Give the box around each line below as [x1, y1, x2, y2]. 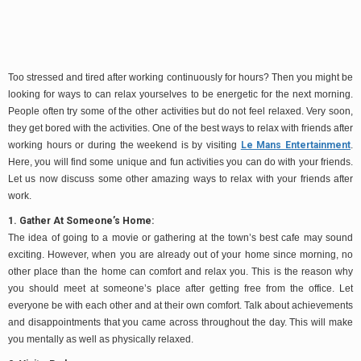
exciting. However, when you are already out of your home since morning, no [8, 248, 353, 260]
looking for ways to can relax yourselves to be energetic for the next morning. [8, 88, 353, 100]
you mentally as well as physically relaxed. [8, 333, 193, 345]
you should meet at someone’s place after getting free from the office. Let [8, 282, 353, 294]
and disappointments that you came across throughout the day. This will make [8, 316, 353, 328]
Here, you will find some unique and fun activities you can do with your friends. [8, 156, 353, 168]
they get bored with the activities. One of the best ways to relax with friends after [8, 122, 353, 134]
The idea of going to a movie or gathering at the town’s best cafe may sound [8, 231, 353, 243]
